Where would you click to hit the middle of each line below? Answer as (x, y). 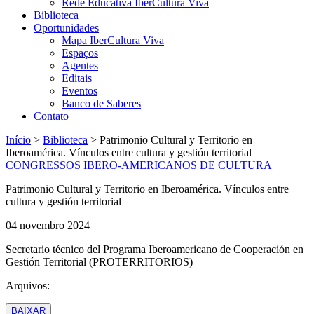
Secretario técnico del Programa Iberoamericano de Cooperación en (155, 249)
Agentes (80, 66)
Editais (77, 78)
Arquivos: (28, 286)
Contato (51, 116)
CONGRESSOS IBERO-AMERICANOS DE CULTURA (139, 165)
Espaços (80, 53)
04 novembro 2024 (48, 225)
